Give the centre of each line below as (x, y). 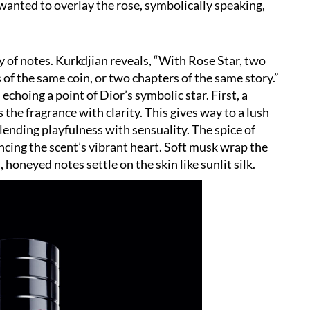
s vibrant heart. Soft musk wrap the (174, 147)
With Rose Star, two (212, 61)
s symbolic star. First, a (188, 95)
